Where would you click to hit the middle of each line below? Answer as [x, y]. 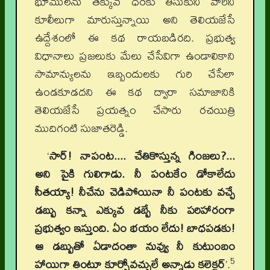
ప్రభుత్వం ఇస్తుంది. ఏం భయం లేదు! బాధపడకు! [135, 228]
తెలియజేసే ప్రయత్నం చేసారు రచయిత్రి [135, 110]
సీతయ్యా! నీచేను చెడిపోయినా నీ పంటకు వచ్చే [135, 192]
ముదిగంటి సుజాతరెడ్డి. [81, 128]
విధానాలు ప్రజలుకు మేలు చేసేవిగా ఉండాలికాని [135, 56]
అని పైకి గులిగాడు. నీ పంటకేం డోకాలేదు [135, 174]
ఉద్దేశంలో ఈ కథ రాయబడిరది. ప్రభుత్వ [135, 38]
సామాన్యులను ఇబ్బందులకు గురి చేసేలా [135, 74]
